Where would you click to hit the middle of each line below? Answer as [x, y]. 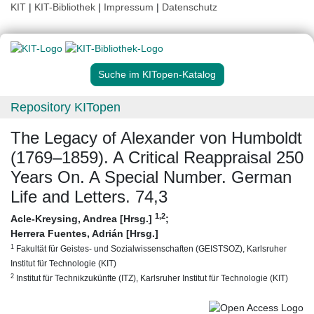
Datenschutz [190, 7]
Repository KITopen [66, 108]
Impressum [129, 7]
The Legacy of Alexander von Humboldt [156, 138]
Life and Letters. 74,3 [89, 197]
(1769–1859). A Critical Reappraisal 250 [157, 158]
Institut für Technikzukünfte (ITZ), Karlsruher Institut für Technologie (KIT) [151, 278]
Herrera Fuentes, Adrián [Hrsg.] [84, 234]
